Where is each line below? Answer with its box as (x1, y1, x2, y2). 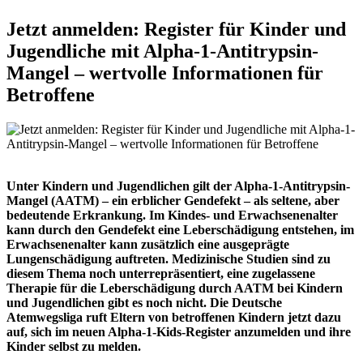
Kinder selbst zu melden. (6, 340, 141, 354)
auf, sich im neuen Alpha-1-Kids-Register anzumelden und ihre (6, 325, 351, 340)
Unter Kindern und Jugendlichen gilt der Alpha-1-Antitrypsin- (6, 179, 350, 194)
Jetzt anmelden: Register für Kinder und (6, 19, 346, 41)
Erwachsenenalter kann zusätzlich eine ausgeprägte (6, 237, 289, 252)
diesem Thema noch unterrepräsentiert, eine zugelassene (6, 267, 315, 281)
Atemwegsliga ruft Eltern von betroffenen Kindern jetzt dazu (6, 310, 341, 325)
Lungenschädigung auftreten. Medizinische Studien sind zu (6, 252, 331, 267)
